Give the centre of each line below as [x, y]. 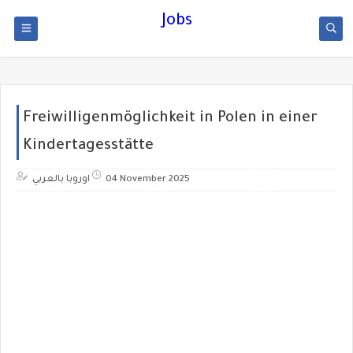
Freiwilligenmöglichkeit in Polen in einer [170, 119]
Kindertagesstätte [88, 146]
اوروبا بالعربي [61, 180]
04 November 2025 [148, 180]
